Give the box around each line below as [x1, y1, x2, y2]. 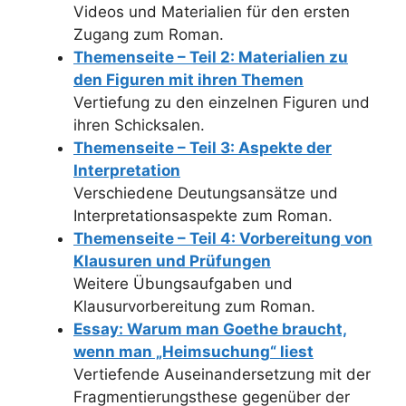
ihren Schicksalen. [73, 116, 205, 134]
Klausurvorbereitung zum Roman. [73, 297, 315, 315]
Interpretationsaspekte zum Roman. [73, 207, 333, 225]
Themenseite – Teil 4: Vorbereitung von [73, 229, 372, 247]
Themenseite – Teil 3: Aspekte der [73, 139, 332, 157]
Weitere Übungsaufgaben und [73, 275, 293, 293]
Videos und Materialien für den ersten [73, 3, 350, 21]
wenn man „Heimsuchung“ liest [73, 343, 314, 361]
